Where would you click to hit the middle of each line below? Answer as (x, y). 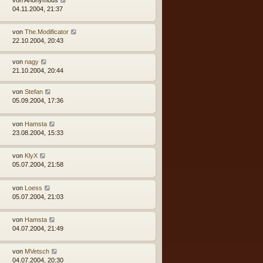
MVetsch (37, 252)
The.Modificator (47, 32)
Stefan (34, 92)
